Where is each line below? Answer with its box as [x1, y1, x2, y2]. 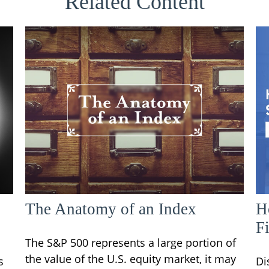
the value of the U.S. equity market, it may [25, 251, 237, 266]
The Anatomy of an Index [25, 199, 197, 218]
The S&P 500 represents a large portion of [25, 235, 237, 250]
